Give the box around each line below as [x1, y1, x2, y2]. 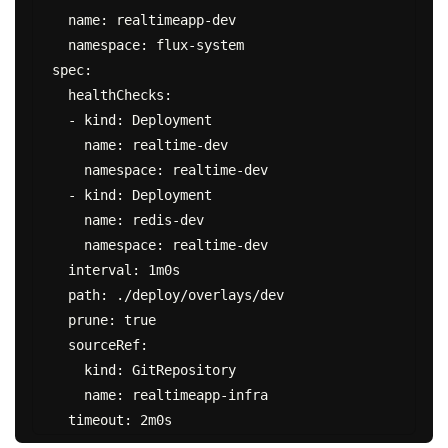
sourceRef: [51, 336, 68, 353]
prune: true [51, 311, 68, 328]
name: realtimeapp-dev [51, 11, 68, 28]
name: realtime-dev [51, 136, 84, 153]
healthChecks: [51, 86, 68, 103]
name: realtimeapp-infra [51, 386, 84, 403]
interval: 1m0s [51, 261, 68, 278]
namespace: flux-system [51, 36, 68, 53]
